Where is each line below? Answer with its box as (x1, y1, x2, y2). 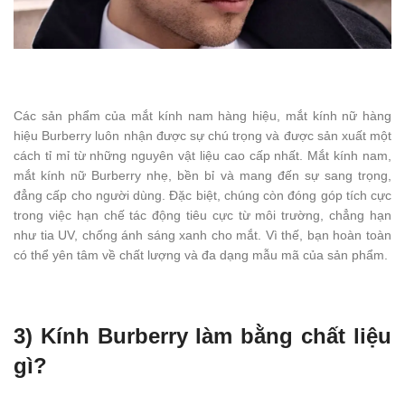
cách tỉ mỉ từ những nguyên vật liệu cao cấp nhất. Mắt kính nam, (14, 147, 391, 163)
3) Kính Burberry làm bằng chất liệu (14, 323, 391, 348)
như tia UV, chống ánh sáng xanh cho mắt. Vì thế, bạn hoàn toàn (14, 227, 391, 242)
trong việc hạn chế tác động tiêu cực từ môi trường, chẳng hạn (14, 207, 391, 222)
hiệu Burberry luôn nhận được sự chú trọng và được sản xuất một (14, 127, 391, 143)
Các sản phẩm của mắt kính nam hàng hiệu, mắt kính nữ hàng (14, 108, 391, 123)
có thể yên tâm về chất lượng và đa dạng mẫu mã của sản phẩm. (14, 247, 388, 262)
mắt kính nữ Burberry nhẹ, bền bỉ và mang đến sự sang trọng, (14, 167, 391, 183)
